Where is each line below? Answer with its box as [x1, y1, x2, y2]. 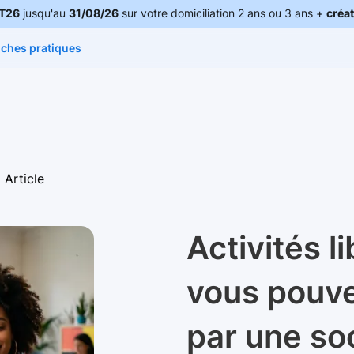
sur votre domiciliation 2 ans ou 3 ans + [118, 6, 326, 20]
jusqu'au [19, 6, 69, 20]
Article [5, 171, 44, 186]
